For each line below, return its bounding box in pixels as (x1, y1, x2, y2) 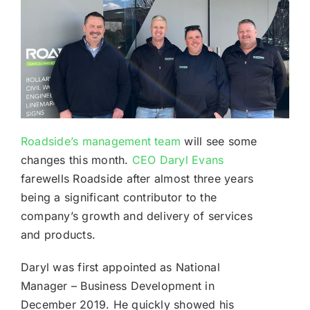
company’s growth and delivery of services (20, 208, 253, 223)
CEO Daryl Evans (131, 152, 224, 167)
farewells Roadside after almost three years (20, 171, 254, 185)
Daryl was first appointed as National (20, 259, 220, 274)
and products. (20, 227, 96, 241)
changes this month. (20, 152, 132, 167)
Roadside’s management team (20, 134, 181, 148)
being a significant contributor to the (20, 190, 217, 204)
